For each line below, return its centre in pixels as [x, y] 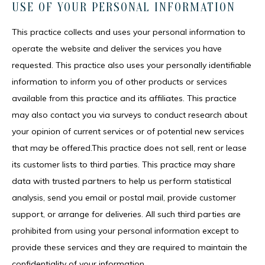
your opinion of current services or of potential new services [128, 131]
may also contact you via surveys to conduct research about [130, 115]
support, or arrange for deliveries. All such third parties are [126, 214]
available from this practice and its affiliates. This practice [124, 98]
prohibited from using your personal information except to [125, 231]
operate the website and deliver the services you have [117, 49]
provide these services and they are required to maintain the [130, 247]
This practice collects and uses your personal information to [129, 32]
